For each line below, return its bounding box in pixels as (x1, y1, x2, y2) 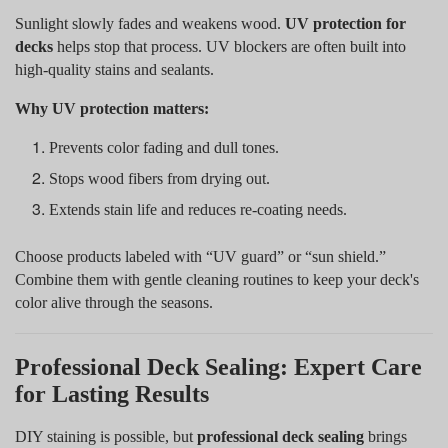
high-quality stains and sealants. (15, 60, 214, 78)
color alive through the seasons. (15, 293, 213, 311)
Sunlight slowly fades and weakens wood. (15, 14, 285, 32)
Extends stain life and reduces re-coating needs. (49, 200, 348, 218)
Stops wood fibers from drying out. (49, 169, 271, 187)
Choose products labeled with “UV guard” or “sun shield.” (15, 247, 386, 265)
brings (364, 427, 407, 445)
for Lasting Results (15, 380, 209, 407)
